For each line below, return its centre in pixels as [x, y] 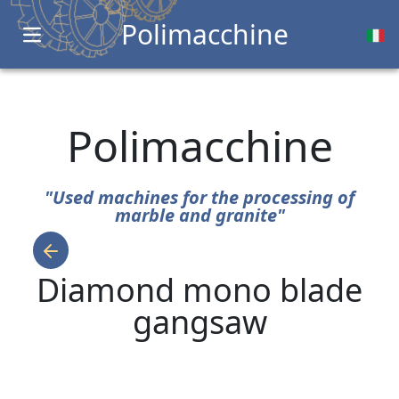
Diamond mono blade [199, 290]
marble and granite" [199, 215]
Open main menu [90, 44]
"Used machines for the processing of [199, 197]
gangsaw [199, 322]
